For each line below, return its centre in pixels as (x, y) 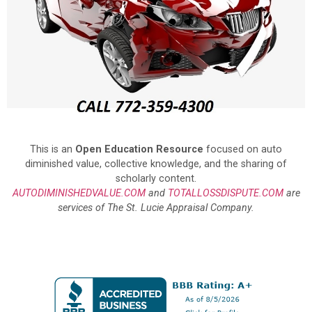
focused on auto (243, 150)
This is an (53, 150)
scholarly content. (156, 179)
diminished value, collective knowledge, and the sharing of (156, 164)
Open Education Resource (139, 150)
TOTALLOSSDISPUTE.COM (225, 194)
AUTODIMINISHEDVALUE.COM (79, 194)
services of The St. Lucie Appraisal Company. (156, 208)
